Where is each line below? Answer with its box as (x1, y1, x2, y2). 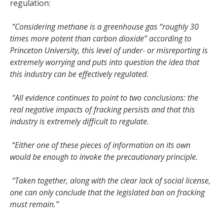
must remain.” (10, 198, 59, 210)
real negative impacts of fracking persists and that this (10, 104, 195, 115)
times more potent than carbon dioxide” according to (10, 33, 191, 44)
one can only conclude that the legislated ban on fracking (10, 186, 205, 198)
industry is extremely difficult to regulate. (10, 115, 149, 127)
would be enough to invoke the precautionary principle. (10, 151, 198, 162)
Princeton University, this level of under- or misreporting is (10, 44, 208, 56)
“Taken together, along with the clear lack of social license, (12, 175, 211, 186)
